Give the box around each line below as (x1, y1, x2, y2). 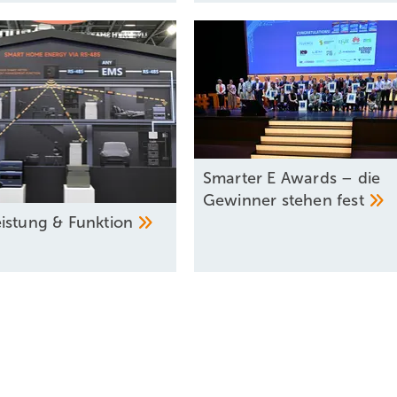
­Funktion (67, 213, 138, 231)
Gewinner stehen (202, 191, 338, 209)
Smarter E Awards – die (202, 168, 381, 187)
